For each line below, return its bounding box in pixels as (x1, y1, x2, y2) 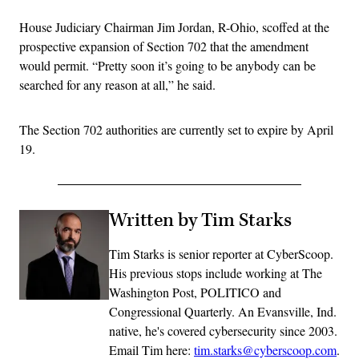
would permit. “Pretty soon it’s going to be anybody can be (19, 57, 316, 75)
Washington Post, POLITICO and (109, 284, 281, 301)
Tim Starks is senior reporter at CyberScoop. (109, 245, 333, 263)
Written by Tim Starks (109, 208, 292, 233)
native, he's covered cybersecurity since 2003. (109, 322, 337, 340)
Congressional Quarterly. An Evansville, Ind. (109, 303, 337, 321)
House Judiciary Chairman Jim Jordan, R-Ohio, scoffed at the (19, 18, 329, 36)
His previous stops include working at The (109, 264, 322, 282)
